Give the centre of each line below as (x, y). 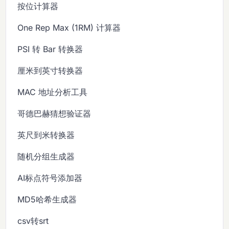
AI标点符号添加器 (50, 178)
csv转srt (33, 221)
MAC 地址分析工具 (53, 92)
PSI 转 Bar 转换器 (50, 49)
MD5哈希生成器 (47, 199)
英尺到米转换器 (46, 135)
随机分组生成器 (46, 156)
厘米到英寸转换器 (50, 70)
